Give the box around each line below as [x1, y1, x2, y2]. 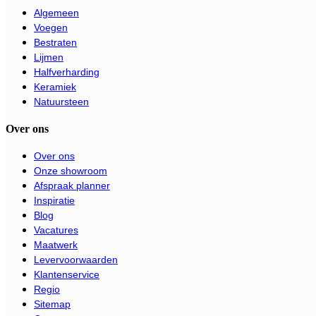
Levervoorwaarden [34, 253, 118, 265]
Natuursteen [34, 95, 89, 107]
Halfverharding [34, 66, 99, 78]
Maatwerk [34, 238, 78, 250]
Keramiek [34, 80, 76, 92]
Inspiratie [34, 194, 75, 206]
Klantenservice [34, 268, 99, 280]
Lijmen [34, 51, 63, 63]
